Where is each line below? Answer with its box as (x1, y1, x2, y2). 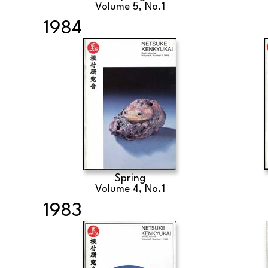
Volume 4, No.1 (95, 184, 165, 194)
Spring (114, 173, 145, 184)
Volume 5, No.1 (95, 2, 165, 12)
